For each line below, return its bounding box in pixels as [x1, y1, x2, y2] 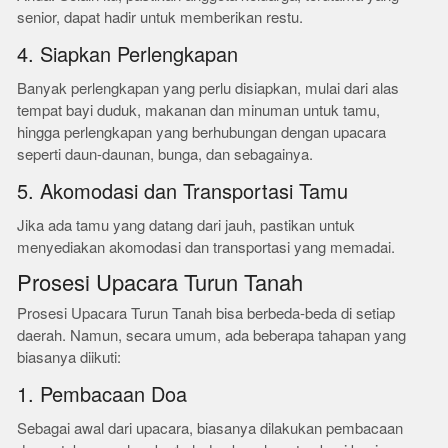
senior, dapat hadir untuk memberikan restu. [17, 8, 304, 27]
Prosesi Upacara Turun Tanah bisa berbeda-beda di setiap [17, 304, 396, 323]
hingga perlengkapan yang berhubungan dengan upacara [17, 123, 387, 142]
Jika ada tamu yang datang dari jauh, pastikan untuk [17, 216, 356, 235]
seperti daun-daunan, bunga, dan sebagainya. [17, 145, 314, 164]
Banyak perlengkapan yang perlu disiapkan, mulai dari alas [17, 79, 400, 98]
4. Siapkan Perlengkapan [17, 43, 239, 67]
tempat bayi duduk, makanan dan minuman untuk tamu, [17, 101, 381, 120]
